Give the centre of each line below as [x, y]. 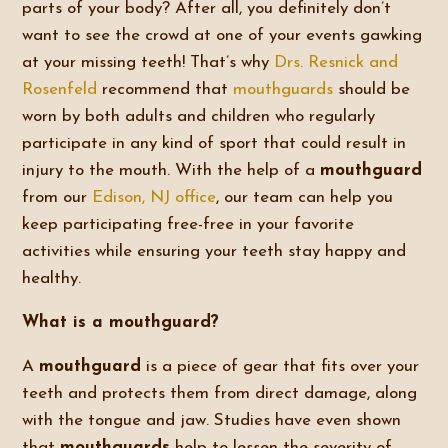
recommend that [165, 89]
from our [57, 197]
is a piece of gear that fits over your [280, 366]
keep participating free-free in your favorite [188, 224]
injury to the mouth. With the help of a [171, 170]
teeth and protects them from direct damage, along [220, 393]
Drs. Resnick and [336, 62]
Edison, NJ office [154, 197]
